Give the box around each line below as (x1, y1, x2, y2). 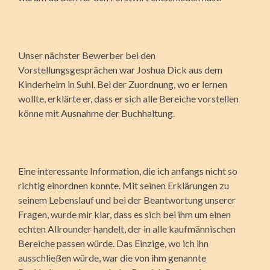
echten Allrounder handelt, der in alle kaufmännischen (18, 222, 236, 234)
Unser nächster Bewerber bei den (18, 49, 155, 61)
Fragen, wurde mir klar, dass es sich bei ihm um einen (18, 208, 231, 220)
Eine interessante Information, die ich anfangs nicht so (18, 165, 237, 177)
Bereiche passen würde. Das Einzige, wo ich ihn (18, 237, 209, 249)
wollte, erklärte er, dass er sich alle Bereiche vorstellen (18, 92, 239, 104)
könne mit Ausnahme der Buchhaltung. (18, 107, 175, 119)
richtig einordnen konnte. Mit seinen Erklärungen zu (18, 179, 229, 191)
